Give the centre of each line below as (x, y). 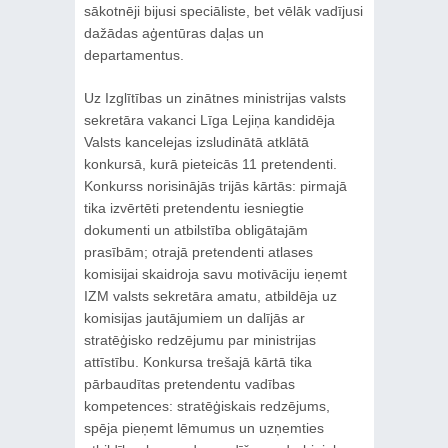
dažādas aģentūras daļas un (173, 33)
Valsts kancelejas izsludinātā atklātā (196, 142)
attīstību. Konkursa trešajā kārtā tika (197, 362)
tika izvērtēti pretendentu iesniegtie (193, 208)
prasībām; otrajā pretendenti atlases (198, 252)
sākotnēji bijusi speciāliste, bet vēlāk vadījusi (223, 11)
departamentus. (133, 55)
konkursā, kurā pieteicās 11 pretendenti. (210, 164)
